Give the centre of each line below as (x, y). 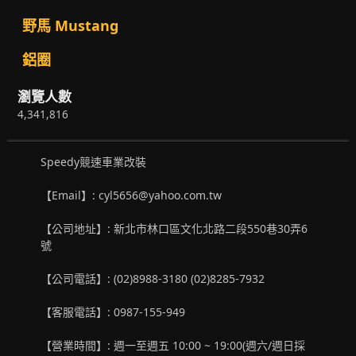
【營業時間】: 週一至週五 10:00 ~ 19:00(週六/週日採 (173, 345)
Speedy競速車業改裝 (94, 161)
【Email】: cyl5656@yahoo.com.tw (132, 195)
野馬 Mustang (70, 26)
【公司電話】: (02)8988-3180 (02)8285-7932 (156, 278)
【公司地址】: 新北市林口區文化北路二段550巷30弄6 (174, 228)
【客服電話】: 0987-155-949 (113, 311)
